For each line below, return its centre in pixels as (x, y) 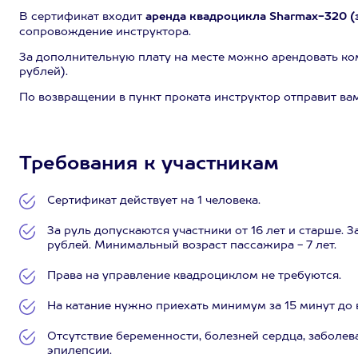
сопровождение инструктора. (105, 32)
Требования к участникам (149, 165)
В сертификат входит (82, 17)
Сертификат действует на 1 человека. (154, 201)
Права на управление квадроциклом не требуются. (194, 276)
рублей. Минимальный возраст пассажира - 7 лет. (192, 245)
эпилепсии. (80, 351)
